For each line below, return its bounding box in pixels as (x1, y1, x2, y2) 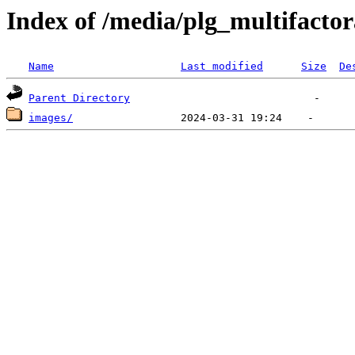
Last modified (181, 60, 263, 73)
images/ (29, 112, 73, 124)
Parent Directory (29, 92, 130, 105)
